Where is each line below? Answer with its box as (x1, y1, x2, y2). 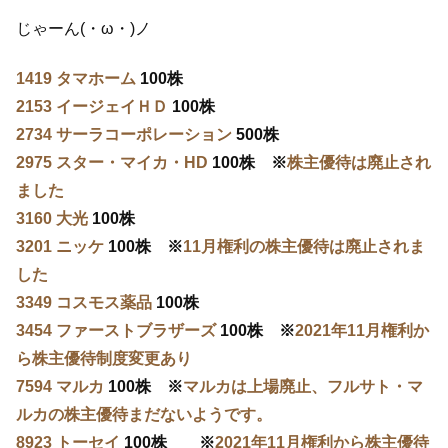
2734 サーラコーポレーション (16, 126, 232, 144)
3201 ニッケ (16, 238, 104, 256)
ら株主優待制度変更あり (16, 350, 192, 368)
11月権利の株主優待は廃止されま (183, 238, 425, 256)
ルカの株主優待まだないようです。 (16, 406, 272, 424)
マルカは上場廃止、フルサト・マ (183, 378, 423, 396)
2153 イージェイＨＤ (16, 98, 168, 116)
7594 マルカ (16, 378, 104, 396)
